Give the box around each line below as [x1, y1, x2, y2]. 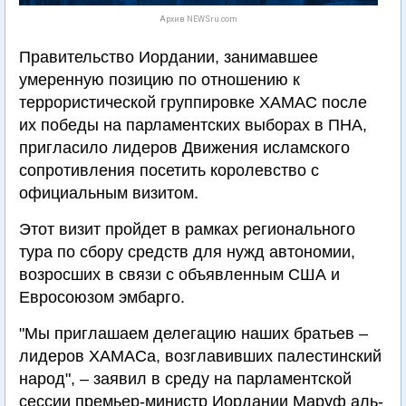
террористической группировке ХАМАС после [19, 93, 367, 111]
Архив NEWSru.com [159, 14, 237, 24]
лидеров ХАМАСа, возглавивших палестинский [19, 347, 382, 365]
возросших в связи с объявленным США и [19, 266, 340, 284]
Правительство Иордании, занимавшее [19, 48, 318, 66]
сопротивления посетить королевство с [19, 161, 319, 179]
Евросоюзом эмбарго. [19, 288, 185, 306]
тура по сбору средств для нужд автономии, [19, 243, 355, 261]
